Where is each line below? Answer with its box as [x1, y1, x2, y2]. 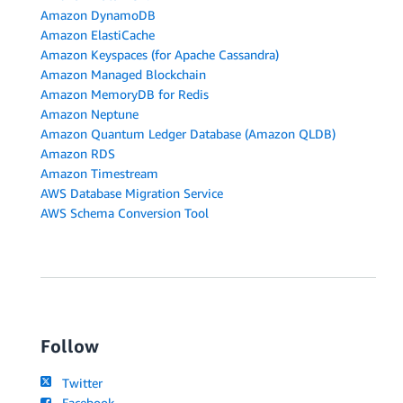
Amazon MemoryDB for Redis [40, 86, 209, 103]
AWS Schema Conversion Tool [40, 205, 209, 221]
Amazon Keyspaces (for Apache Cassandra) [40, 47, 279, 63]
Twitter [55, 375, 103, 391]
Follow [40, 336, 99, 357]
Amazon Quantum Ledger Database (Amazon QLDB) [40, 126, 336, 142]
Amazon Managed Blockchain [40, 67, 206, 83]
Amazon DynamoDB [40, 7, 156, 23]
